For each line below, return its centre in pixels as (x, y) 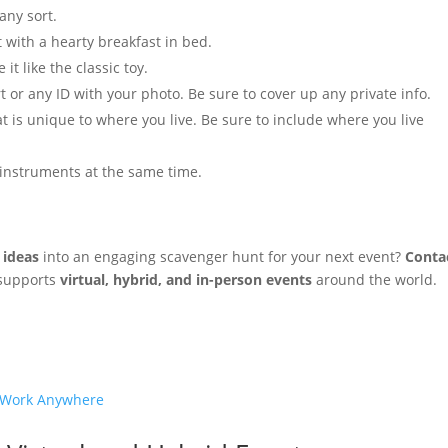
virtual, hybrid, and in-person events (186, 279)
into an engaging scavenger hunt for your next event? (222, 256)
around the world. (375, 279)
